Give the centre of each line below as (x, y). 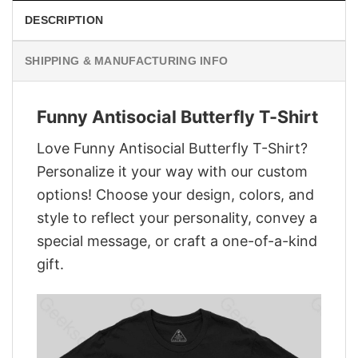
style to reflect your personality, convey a (177, 217)
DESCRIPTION (64, 20)
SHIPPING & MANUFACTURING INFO (127, 61)
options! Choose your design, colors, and (175, 194)
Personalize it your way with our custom (172, 171)
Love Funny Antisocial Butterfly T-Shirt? (172, 148)
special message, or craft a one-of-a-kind (177, 241)
